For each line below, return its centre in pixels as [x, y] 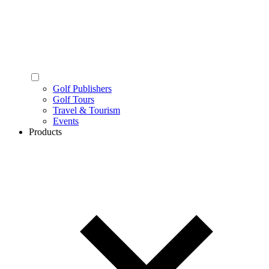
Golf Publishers [82, 89]
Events [66, 121]
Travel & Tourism [86, 110]
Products [45, 132]
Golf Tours [74, 100]
